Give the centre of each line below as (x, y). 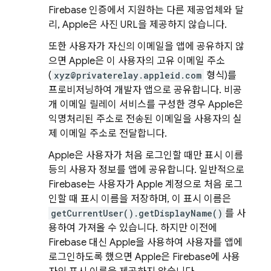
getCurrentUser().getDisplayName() (137, 213)
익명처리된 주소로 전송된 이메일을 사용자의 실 (145, 119)
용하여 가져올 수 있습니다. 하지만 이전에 (133, 228)
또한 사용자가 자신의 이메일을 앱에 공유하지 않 (146, 47)
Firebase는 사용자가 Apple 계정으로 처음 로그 (145, 184)
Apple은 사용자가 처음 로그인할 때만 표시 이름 (146, 155)
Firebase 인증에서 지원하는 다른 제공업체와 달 (146, 10)
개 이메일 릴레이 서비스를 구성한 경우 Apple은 (146, 105)
